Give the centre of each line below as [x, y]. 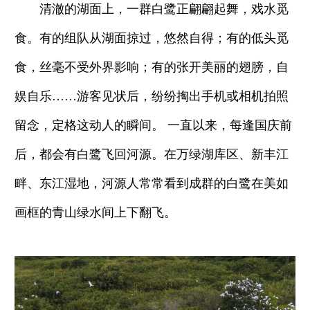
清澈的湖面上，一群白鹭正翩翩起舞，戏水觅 [152, 9]
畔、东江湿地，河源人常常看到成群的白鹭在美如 [152, 183]
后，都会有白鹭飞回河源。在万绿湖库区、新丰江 [152, 154]
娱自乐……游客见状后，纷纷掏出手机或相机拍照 [152, 96]
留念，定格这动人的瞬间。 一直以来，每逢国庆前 [153, 125]
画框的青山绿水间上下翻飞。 [95, 212]
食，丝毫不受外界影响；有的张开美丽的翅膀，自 [152, 67]
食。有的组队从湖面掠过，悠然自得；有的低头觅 [152, 38]
